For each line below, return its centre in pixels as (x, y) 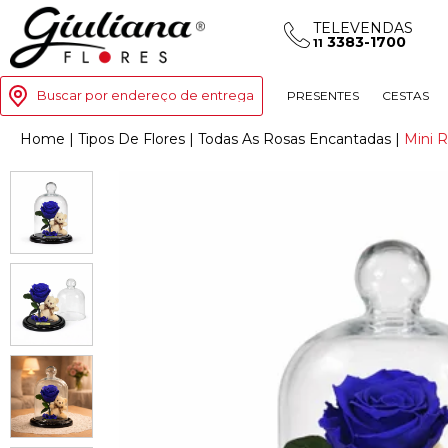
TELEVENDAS (363, 28)
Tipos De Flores (131, 139)
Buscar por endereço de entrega (145, 95)
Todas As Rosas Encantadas (294, 139)
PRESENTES (322, 96)
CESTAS (406, 96)
